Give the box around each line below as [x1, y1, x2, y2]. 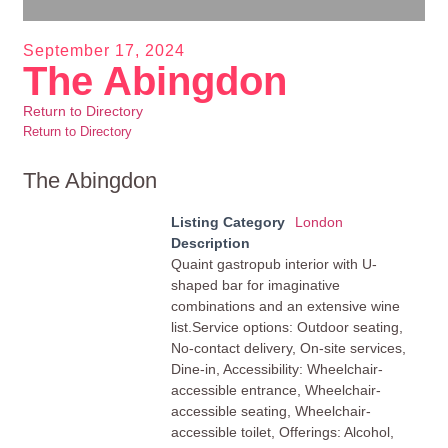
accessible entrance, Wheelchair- [170, 381, 381, 398]
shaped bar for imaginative [170, 276, 340, 293]
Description [170, 234, 250, 251]
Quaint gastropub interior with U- [170, 255, 377, 272]
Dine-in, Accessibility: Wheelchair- [170, 360, 383, 377]
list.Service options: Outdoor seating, [170, 318, 403, 335]
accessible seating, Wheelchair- [170, 402, 371, 419]
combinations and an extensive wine [170, 297, 400, 314]
